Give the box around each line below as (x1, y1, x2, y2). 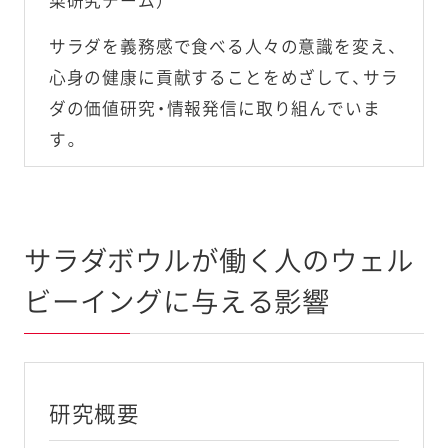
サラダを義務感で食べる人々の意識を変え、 (48, 36, 399, 57)
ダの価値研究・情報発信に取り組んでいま (48, 98, 381, 119)
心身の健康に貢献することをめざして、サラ (48, 67, 399, 88)
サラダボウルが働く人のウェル (23, 246, 414, 279)
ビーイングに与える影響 (23, 287, 331, 320)
